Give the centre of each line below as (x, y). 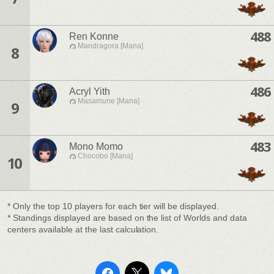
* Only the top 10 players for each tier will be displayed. (113, 206)
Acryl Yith (90, 92)
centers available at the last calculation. (83, 229)
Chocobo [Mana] (105, 156)
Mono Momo (96, 147)
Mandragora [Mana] (110, 46)
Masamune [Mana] (109, 101)
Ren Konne (94, 37)
